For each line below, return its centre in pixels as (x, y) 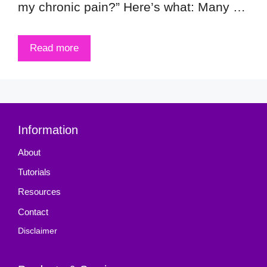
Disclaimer (38, 231)
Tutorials (34, 172)
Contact (33, 212)
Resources (39, 192)
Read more (54, 48)
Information (48, 130)
